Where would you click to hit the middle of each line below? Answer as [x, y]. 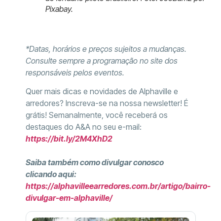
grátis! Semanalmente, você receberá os [96, 115]
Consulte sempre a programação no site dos [101, 60]
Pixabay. [59, 9]
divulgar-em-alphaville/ [69, 198]
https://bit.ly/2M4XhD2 [69, 139]
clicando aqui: [51, 174]
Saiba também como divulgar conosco [94, 163]
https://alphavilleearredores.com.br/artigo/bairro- [118, 186]
